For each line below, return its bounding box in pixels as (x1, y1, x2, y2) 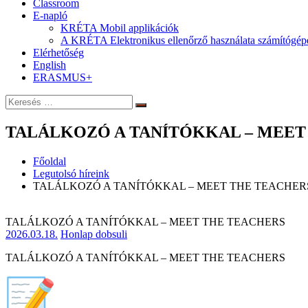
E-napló (33, 10, 67, 21)
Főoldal (33, 155, 66, 167)
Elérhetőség (33, 47, 84, 58)
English (33, 59, 66, 71)
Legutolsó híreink (33, 167, 109, 179)
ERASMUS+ (33, 71, 92, 83)
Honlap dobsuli (60, 228, 127, 240)
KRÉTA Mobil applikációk (60, 22, 179, 34)
